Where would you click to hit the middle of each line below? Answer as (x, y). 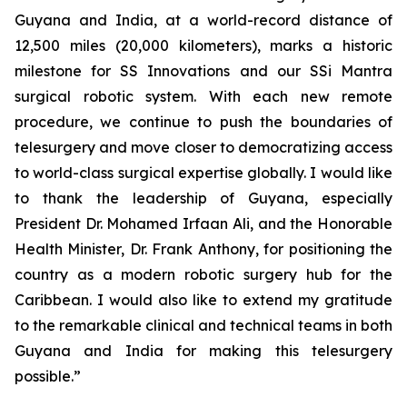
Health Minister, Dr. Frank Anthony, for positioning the (203, 248)
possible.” (48, 376)
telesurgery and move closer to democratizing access (203, 147)
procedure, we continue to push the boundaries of (203, 121)
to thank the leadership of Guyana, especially (203, 198)
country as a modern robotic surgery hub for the (203, 274)
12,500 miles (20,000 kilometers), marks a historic (203, 45)
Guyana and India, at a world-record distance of (203, 20)
